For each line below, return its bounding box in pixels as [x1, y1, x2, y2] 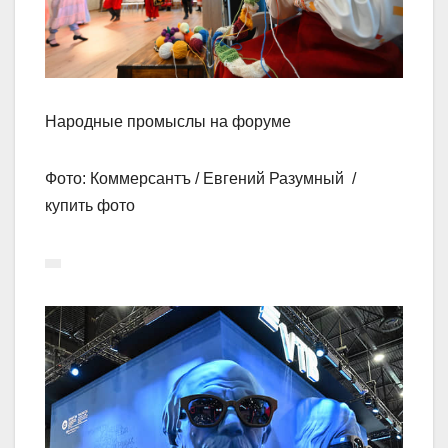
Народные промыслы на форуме [45, 112, 291, 130]
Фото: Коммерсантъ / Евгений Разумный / [45, 169, 360, 187]
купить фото [45, 196, 135, 214]
